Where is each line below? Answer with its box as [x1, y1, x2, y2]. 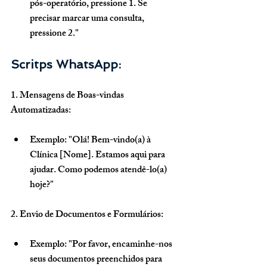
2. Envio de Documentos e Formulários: [11, 207, 163, 225]
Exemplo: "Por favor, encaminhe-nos [30, 237, 174, 254]
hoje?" [30, 177, 54, 195]
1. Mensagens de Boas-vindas [11, 88, 126, 105]
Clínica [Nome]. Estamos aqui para [30, 147, 167, 165]
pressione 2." [30, 26, 79, 44]
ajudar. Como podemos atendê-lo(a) [30, 162, 169, 180]
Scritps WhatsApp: [11, 57, 121, 72]
